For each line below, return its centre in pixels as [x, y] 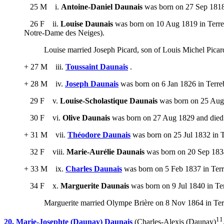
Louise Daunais [87, 24]
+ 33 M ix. [45, 169]
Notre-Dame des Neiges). [64, 33]
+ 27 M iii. [45, 67]
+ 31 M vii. [46, 135]
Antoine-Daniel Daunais [102, 7]
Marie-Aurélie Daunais [105, 152]
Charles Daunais [94, 169]
